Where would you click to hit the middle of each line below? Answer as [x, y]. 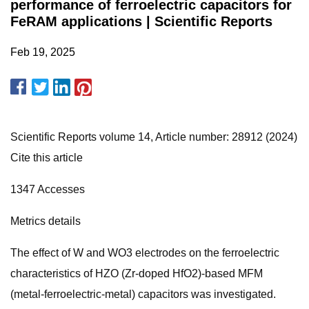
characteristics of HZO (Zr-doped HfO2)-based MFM [137, 273]
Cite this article [47, 158]
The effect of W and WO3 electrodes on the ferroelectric [145, 253]
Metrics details [46, 221]
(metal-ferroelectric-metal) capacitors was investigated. [143, 294]
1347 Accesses [48, 189]
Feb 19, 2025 [43, 52]
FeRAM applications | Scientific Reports [141, 21]
